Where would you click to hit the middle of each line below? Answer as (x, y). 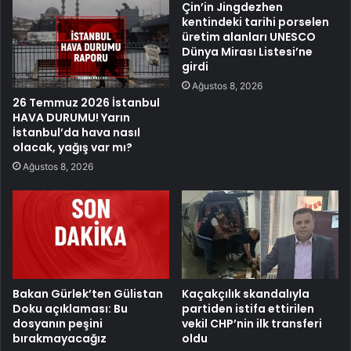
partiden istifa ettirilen (248, 309)
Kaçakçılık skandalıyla (246, 294)
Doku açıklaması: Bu (70, 309)
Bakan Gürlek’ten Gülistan (88, 294)
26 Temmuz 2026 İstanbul (86, 103)
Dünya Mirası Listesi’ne (247, 51)
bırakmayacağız (60, 339)
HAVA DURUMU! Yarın (71, 118)
